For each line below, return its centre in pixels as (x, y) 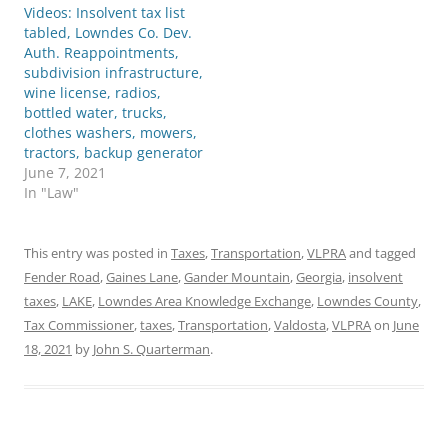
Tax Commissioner (79, 325)
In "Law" (51, 192)
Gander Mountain (237, 277)
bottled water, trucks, (95, 112)
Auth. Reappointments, (101, 52)
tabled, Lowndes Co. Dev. (108, 32)
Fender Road (62, 277)
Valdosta (300, 325)
